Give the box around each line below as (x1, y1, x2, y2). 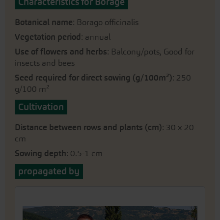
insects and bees (15, 58, 75, 68)
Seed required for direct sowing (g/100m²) (15, 73, 172, 82)
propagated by (18, 165, 80, 177)
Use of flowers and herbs (15, 47, 107, 56)
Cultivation (18, 101, 64, 112)
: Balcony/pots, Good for (107, 47, 194, 56)
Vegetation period (15, 32, 81, 42)
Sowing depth (15, 148, 66, 158)
